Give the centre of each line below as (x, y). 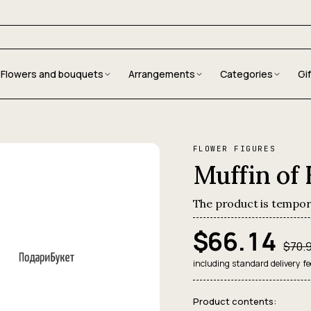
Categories (246, 74)
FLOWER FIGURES (234, 149)
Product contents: (234, 301)
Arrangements (161, 74)
